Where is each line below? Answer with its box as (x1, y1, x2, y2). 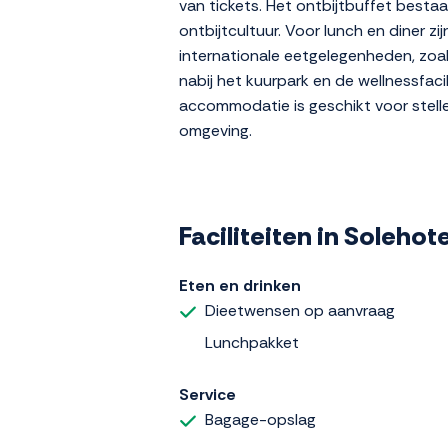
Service (179, 384, 236, 406)
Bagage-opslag (205, 409, 316, 431)
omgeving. (179, 120, 252, 142)
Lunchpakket (205, 332, 299, 354)
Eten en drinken (179, 275, 301, 297)
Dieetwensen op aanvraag (205, 300, 395, 322)
